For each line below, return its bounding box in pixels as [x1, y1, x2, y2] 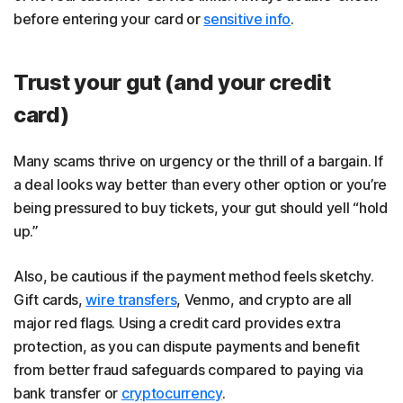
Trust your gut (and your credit [13, 68, 331, 95]
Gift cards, [13, 290, 86, 309]
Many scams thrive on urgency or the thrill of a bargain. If [13, 151, 383, 170]
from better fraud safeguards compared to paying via [13, 360, 363, 379]
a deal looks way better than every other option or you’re [13, 175, 387, 193]
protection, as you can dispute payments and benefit [13, 336, 360, 355]
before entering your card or [13, 9, 204, 28]
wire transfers [85, 290, 177, 309]
